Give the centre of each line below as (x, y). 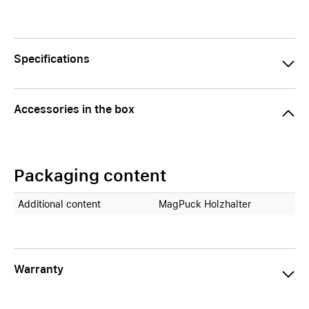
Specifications (52, 59)
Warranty (39, 269)
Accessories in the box (74, 109)
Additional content (59, 204)
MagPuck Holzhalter (205, 204)
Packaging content (90, 176)
